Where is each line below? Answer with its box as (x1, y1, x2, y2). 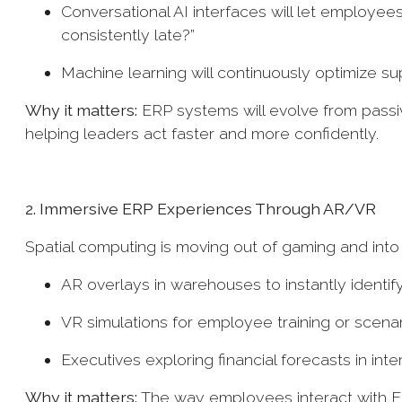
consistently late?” (61, 25, 199, 44)
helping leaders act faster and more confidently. (25, 124, 383, 143)
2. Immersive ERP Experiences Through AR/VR (25, 199, 380, 218)
